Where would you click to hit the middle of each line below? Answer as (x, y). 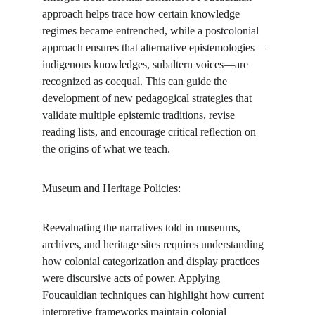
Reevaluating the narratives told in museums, (143, 227)
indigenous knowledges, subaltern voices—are (147, 64)
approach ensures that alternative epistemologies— (154, 47)
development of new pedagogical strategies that (148, 98)
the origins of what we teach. (106, 149)
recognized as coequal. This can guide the (136, 81)
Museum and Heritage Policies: (111, 188)
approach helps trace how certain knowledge (142, 14)
